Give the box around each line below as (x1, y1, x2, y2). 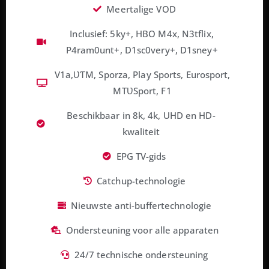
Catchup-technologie (97, 174, 186, 187)
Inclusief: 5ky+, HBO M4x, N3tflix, (70, 27, 214, 40)
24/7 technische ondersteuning (74, 248, 208, 261)
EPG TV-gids (116, 150, 166, 162)
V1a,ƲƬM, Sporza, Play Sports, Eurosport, (54, 68, 231, 80)
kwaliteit (122, 125, 160, 138)
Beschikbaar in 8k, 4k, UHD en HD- (67, 109, 216, 121)
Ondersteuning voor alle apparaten (65, 223, 219, 236)
